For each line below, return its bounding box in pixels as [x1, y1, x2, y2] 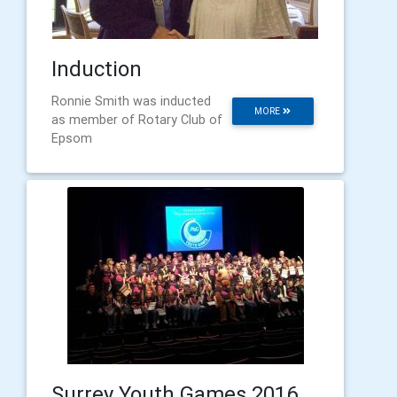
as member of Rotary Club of [51, 112, 222, 128]
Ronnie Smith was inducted [51, 93, 211, 109]
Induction [51, 56, 142, 82]
